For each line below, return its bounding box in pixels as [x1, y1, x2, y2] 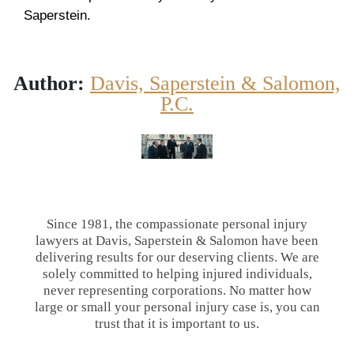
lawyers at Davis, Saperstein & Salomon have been [36, 232, 318, 248]
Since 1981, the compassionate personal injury [47, 216, 307, 232]
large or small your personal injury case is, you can [34, 299, 320, 314]
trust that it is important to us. [95, 315, 259, 331]
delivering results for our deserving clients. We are [35, 249, 319, 265]
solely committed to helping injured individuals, [42, 265, 312, 281]
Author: [13, 71, 85, 95]
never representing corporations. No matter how [43, 282, 311, 298]
